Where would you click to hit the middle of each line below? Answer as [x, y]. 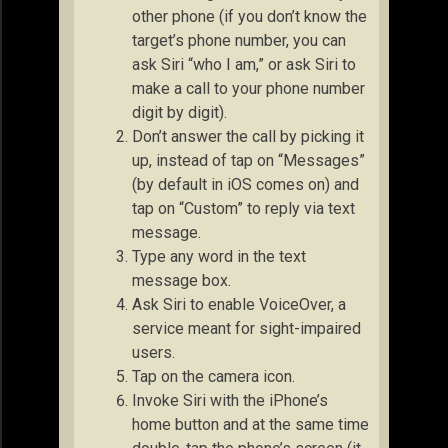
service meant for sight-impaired [246, 328]
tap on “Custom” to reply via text [243, 208]
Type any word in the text [219, 256]
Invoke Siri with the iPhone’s [230, 400]
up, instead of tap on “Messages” [248, 160]
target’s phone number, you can [239, 40]
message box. [181, 280]
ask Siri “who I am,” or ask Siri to [244, 64]
